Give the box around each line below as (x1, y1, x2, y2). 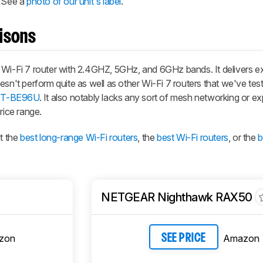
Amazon (223, 232, 259, 244)
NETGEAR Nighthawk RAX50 (101, 190, 252, 204)
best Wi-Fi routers (157, 131, 228, 144)
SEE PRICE (161, 232, 206, 244)
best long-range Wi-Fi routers (20, 131, 138, 144)
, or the (228, 131, 258, 144)
